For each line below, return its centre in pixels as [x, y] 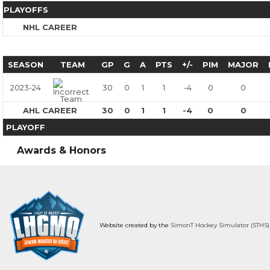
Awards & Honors [61, 150]
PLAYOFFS [26, 10]
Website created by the [134, 225]
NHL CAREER [50, 27]
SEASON [26, 64]
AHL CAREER [50, 110]
